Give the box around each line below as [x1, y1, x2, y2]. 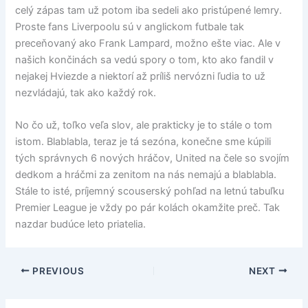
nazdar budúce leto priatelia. [15, 217, 146, 230]
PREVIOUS [30, 265, 85, 276]
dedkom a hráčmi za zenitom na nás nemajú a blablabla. [15, 168, 277, 181]
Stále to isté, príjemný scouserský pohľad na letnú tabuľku [15, 184, 285, 197]
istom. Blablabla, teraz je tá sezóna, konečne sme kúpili [15, 135, 272, 148]
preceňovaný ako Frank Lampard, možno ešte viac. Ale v [15, 36, 281, 49]
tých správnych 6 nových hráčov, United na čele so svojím [15, 151, 290, 164]
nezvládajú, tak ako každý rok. [15, 86, 157, 99]
